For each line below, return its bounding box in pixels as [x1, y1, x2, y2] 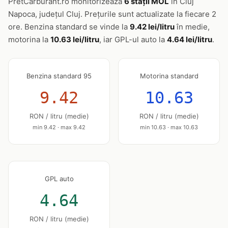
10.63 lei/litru [50, 35, 99, 44]
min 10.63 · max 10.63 [140, 124, 198, 131]
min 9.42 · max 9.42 [33, 124, 85, 131]
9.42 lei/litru [130, 22, 175, 32]
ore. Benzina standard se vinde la [8, 22, 130, 32]
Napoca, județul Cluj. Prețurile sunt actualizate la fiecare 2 [8, 9, 216, 19]
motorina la [8, 35, 50, 44]
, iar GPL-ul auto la [99, 35, 167, 44]
